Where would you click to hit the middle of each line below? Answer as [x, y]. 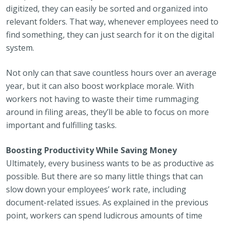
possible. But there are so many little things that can [104, 176]
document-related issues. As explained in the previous [107, 202]
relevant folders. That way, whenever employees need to [112, 22]
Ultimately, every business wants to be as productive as [110, 163]
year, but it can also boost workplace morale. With [100, 86]
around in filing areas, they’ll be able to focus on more [107, 112]
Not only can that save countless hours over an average [111, 73]
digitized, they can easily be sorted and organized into [107, 9]
